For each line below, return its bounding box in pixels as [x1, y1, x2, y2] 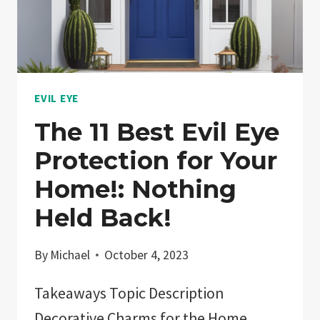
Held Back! [34, 203, 171, 234]
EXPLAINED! [103, 13, 174, 29]
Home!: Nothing [34, 174, 236, 205]
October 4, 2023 [104, 246, 189, 263]
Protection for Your [34, 146, 277, 176]
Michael [50, 246, 91, 263]
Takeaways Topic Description [34, 282, 224, 303]
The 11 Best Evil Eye [34, 117, 279, 148]
